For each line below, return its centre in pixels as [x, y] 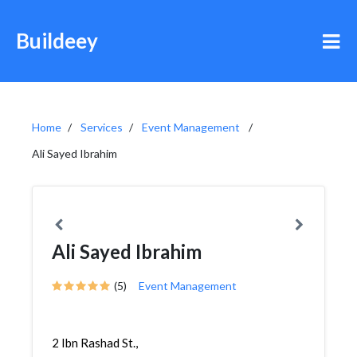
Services [102, 127]
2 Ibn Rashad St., [95, 343]
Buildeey [57, 41]
